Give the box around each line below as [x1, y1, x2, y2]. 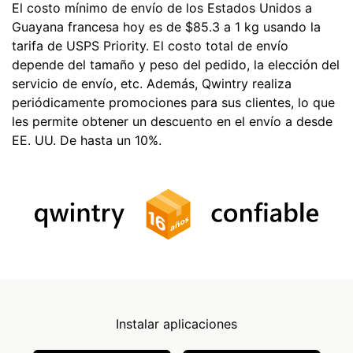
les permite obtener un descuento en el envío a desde [12, 113, 333, 129]
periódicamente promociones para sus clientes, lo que [12, 94, 335, 110]
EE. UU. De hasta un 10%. [12, 132, 162, 148]
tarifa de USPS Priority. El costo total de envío [12, 37, 288, 54]
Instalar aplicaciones [116, 315, 237, 332]
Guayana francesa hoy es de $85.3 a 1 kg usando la [12, 18, 321, 35]
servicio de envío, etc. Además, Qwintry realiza [12, 75, 292, 91]
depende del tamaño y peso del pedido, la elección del [12, 56, 340, 72]
